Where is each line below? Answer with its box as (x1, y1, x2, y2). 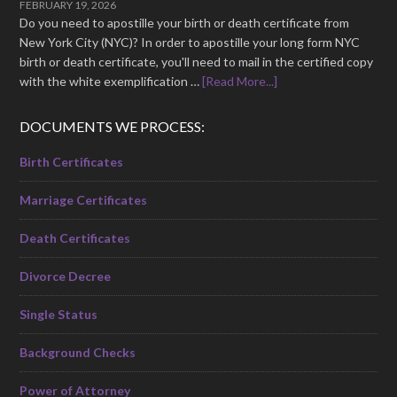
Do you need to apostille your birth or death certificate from (19, 14, 350, 30)
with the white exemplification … (19, 73, 203, 89)
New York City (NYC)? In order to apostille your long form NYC (19, 34, 361, 50)
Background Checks (19, 344, 136, 360)
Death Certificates (19, 230, 131, 245)
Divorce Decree (19, 268, 112, 284)
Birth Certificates (19, 153, 124, 169)
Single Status (19, 306, 98, 322)
